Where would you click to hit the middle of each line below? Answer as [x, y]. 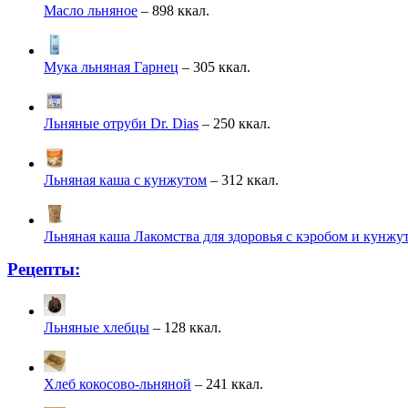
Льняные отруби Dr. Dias [121, 124]
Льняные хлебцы [97, 328]
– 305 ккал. [214, 67]
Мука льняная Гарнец [111, 67]
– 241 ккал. [227, 384]
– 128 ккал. [185, 328]
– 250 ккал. [235, 124]
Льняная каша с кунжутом [125, 180]
